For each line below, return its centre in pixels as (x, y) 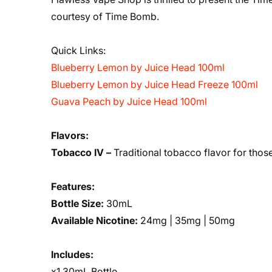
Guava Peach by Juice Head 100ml (129, 101)
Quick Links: (78, 50)
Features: (73, 186)
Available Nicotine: (94, 220)
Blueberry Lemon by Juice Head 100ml (138, 67)
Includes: (72, 254)
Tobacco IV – (82, 152)
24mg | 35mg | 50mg (186, 220)
